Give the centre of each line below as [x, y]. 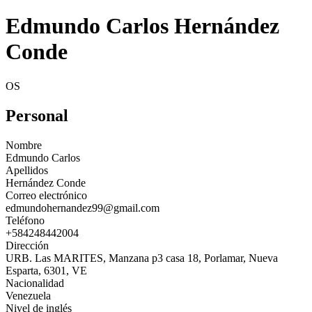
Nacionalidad [35, 283]
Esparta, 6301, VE [46, 270]
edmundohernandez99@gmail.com [83, 208]
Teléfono [25, 220]
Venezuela [28, 295]
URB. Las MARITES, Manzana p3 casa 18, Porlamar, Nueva [142, 258]
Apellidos [27, 170]
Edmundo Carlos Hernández [142, 26]
